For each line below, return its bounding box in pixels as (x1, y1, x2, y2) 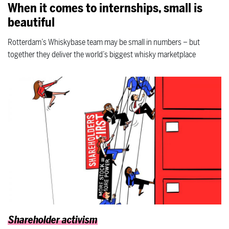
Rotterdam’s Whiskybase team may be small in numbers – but (8, 36, 200, 48)
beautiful (8, 14, 55, 31)
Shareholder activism (8, 213, 98, 227)
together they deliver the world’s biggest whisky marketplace (8, 49, 196, 60)
